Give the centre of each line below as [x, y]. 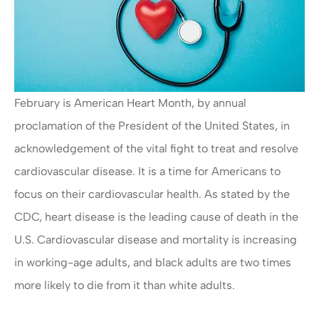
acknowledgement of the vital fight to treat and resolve [156, 149]
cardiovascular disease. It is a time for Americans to [147, 172]
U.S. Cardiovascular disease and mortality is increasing [156, 240]
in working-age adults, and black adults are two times [153, 263]
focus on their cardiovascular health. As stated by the [152, 194]
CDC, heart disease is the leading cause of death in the [156, 217]
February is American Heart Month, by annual [130, 103]
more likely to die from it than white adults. [125, 286]
